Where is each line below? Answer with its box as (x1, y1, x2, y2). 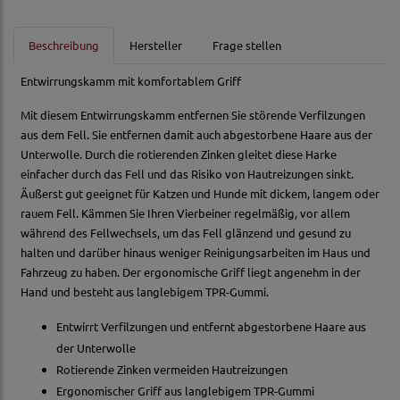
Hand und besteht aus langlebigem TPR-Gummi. (21, 284, 269, 300)
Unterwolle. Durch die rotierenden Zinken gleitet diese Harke (21, 146, 337, 162)
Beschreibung (29, 37, 99, 54)
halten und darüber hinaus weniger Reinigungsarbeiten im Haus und (21, 245, 371, 261)
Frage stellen (212, 37, 281, 54)
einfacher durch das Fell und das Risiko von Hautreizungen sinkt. (21, 166, 354, 182)
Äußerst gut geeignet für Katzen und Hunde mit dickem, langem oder (21, 186, 379, 202)
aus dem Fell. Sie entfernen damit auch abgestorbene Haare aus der (21, 127, 372, 143)
